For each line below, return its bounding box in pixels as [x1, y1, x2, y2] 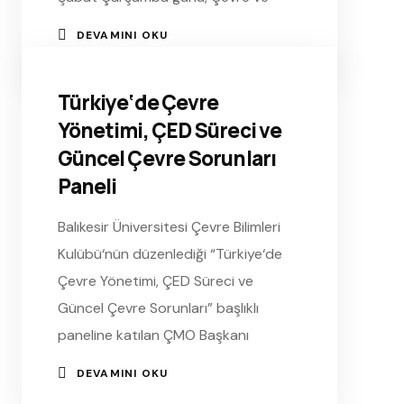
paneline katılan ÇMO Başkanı [57, 325, 249, 344]
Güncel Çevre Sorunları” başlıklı [57, 298, 259, 317]
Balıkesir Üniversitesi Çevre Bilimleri [57, 216, 280, 236]
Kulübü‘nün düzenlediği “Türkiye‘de [57, 243, 282, 263]
